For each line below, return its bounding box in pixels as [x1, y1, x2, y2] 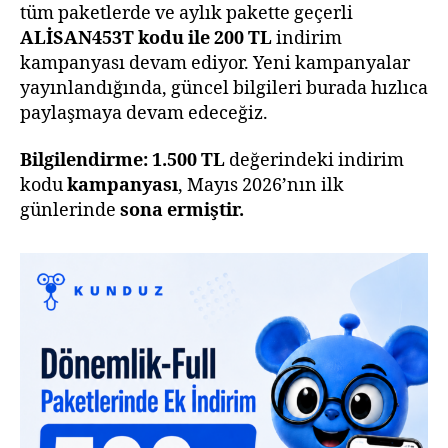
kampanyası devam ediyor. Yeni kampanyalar [20, 51, 410, 75]
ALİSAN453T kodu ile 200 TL [20, 26, 272, 50]
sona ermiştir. [120, 199, 244, 222]
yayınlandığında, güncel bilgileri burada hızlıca [20, 76, 428, 100]
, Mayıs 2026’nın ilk [178, 174, 344, 197]
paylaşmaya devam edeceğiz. [20, 101, 268, 125]
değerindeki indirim [225, 149, 404, 172]
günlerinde [20, 199, 120, 222]
